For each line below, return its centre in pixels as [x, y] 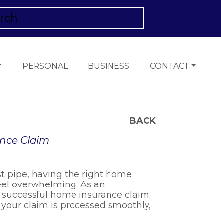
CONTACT [169, 66]
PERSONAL [45, 66]
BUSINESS [109, 66]
